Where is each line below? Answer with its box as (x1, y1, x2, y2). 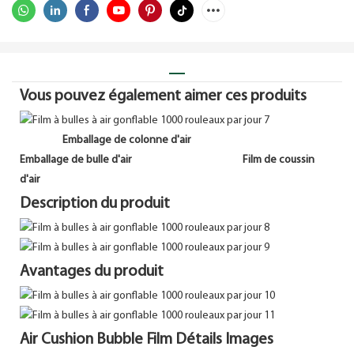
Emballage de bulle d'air (20, 153, 134, 166)
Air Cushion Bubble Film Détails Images (20, 332, 273, 348)
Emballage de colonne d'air (62, 134, 193, 146)
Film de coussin (240, 153, 314, 166)
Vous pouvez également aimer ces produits (20, 88, 307, 104)
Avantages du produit (20, 264, 164, 281)
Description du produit (20, 195, 170, 212)
